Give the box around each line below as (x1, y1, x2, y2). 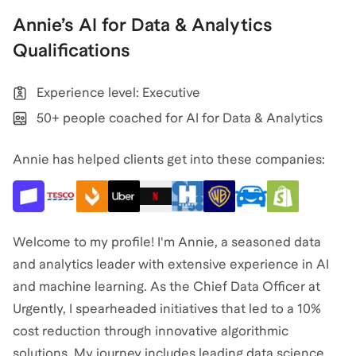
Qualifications (13, 40, 130, 60)
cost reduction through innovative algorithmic (13, 323, 288, 339)
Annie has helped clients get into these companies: (13, 152, 325, 167)
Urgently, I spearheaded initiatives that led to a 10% (13, 301, 321, 316)
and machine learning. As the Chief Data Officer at (13, 279, 320, 294)
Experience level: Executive (37, 85, 200, 100)
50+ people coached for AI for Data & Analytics (37, 110, 323, 126)
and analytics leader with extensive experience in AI (13, 257, 329, 272)
